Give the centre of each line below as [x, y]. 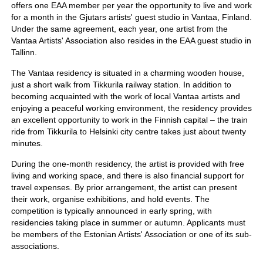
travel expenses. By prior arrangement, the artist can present [124, 188]
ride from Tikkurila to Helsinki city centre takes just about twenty [128, 132]
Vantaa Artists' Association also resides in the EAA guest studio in [131, 41]
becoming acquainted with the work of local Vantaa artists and [125, 97]
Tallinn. [24, 53]
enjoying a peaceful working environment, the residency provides [131, 108]
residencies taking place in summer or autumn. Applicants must [128, 223]
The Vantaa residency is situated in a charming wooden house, [127, 73]
